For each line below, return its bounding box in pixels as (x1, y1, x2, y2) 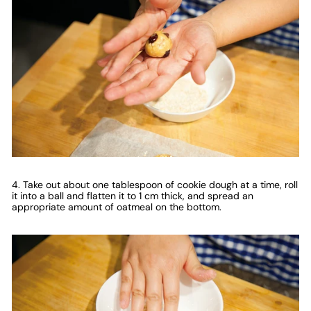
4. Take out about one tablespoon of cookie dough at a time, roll (12, 178, 298, 191)
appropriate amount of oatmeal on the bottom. (12, 201, 221, 213)
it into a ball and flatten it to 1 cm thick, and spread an (12, 190, 253, 202)
